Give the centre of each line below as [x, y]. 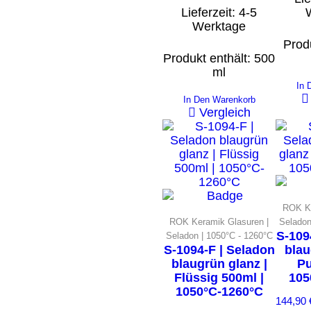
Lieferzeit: [210, 12]
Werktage [219, 26]
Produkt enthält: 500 [219, 58]
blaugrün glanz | [219, 263]
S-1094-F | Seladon [219, 250]
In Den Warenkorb [219, 99]
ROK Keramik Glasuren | [219, 221]
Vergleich [225, 112]
